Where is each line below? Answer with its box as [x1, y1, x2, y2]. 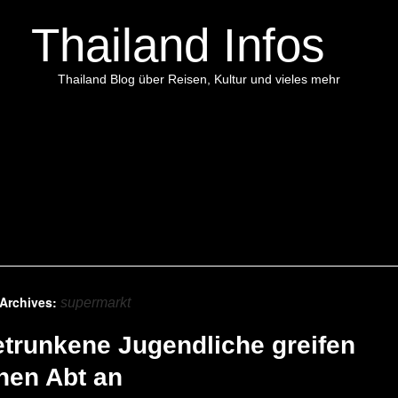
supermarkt [60, 295, 131, 310]
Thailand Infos [30, 19, 325, 71]
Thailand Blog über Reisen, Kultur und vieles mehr [58, 72, 340, 86]
